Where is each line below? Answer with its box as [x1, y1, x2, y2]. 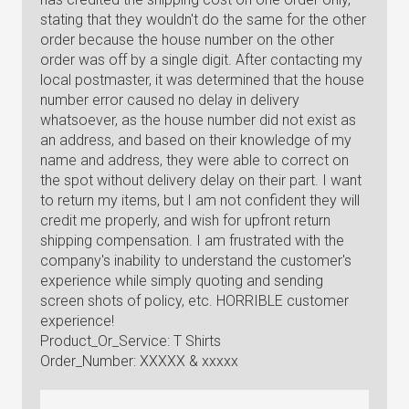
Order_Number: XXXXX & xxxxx [40, 352, 238, 370]
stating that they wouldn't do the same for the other [40, 11, 366, 28]
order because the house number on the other [40, 31, 334, 48]
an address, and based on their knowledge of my [40, 131, 351, 149]
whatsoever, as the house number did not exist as [40, 111, 356, 129]
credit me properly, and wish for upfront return [40, 212, 330, 229]
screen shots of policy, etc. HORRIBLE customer [40, 292, 349, 309]
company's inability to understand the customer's [40, 252, 351, 269]
